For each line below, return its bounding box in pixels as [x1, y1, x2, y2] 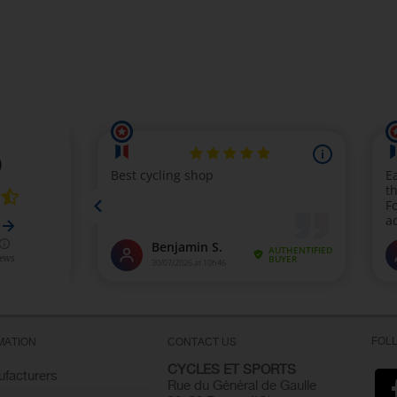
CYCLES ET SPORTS [167, 362, 296, 378]
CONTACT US [167, 336, 237, 348]
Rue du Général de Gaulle [167, 378, 316, 393]
